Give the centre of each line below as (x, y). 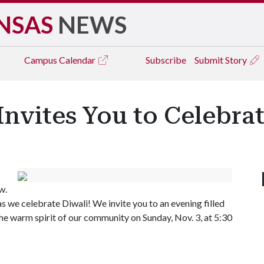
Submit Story (222, 60)
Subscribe (166, 60)
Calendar (78, 60)
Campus (42, 60)
